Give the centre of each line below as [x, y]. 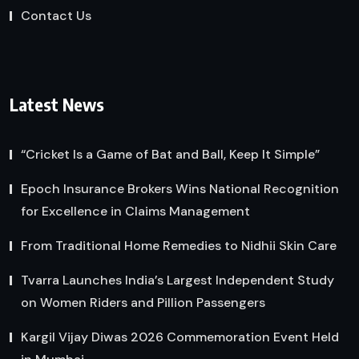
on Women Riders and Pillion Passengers [143, 303]
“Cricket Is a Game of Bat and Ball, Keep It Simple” [170, 155]
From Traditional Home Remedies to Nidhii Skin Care [179, 246]
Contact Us [56, 15]
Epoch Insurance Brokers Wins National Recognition [180, 189]
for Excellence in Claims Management [135, 212]
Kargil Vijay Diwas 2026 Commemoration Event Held [180, 337]
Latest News [57, 105]
